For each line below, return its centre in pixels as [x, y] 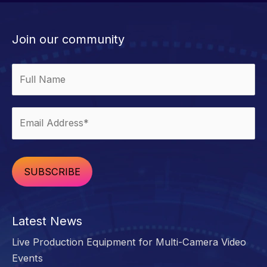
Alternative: [38, 207]
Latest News [47, 221]
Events [27, 258]
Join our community [68, 40]
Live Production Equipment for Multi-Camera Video [129, 242]
